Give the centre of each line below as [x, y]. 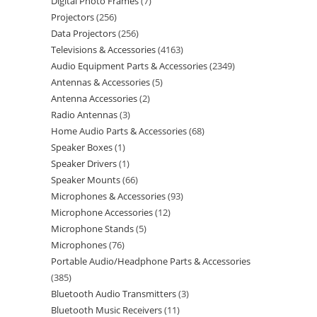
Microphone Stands [92, 229]
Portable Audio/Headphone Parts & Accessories [151, 261]
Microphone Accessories [102, 212]
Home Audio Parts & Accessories [119, 131]
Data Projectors [83, 33]
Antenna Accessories [94, 98]
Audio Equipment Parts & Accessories [129, 66]
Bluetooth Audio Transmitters [114, 294]
